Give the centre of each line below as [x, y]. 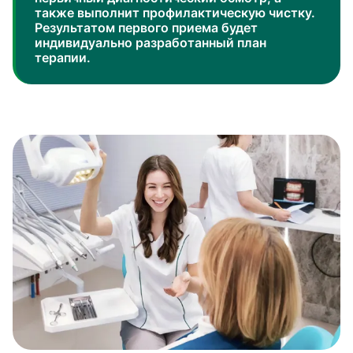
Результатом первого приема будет [146, 28]
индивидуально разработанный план [150, 43]
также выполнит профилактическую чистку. [175, 13]
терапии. [63, 58]
